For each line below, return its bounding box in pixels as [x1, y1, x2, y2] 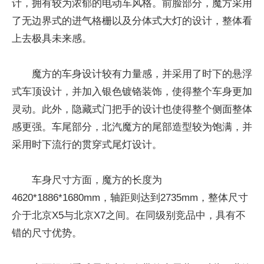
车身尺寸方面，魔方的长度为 [32, 174, 162, 186]
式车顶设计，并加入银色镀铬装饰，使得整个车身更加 [12, 86, 252, 97]
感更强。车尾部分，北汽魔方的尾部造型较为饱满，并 [12, 121, 252, 133]
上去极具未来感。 [12, 33, 92, 44]
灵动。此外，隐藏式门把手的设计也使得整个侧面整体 [12, 104, 252, 115]
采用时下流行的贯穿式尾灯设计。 [12, 139, 162, 150]
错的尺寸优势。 [12, 227, 82, 239]
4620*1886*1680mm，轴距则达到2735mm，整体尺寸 [12, 192, 248, 203]
